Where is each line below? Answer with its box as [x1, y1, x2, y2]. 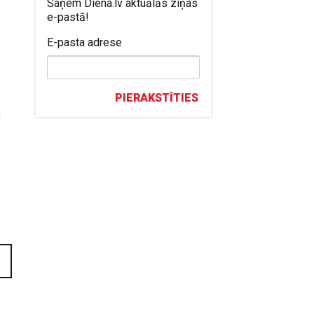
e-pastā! [47, 11, 90, 24]
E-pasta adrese [47, 36, 123, 49]
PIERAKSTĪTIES [115, 91, 199, 104]
